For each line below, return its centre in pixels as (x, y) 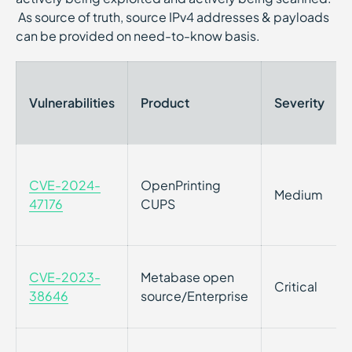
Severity (299, 103)
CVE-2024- (65, 185)
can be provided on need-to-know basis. (138, 36)
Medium (299, 194)
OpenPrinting (181, 185)
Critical (296, 286)
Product (165, 103)
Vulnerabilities (72, 103)
